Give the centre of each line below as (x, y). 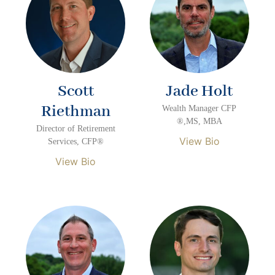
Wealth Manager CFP (199, 108)
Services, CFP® (76, 141)
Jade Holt (199, 91)
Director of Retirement (76, 128)
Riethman (76, 111)
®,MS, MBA (199, 121)
